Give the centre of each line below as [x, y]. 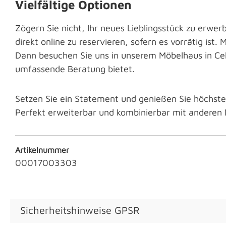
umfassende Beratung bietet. [75, 69]
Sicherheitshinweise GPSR [80, 210]
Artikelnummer [42, 150]
